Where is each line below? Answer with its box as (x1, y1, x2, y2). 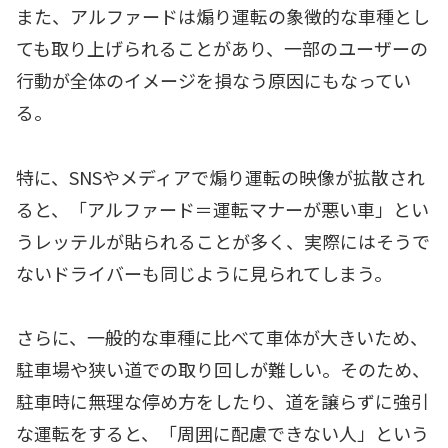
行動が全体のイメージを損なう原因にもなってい (16, 67, 411, 94)
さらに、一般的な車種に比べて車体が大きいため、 (16, 324, 428, 351)
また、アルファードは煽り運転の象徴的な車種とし (16, 3, 430, 30)
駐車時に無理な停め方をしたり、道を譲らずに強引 (16, 388, 429, 415)
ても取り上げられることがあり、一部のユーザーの (16, 35, 428, 62)
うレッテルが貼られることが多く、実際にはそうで (16, 227, 430, 254)
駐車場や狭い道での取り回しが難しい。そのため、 (16, 356, 430, 383)
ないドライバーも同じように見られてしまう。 (16, 259, 392, 286)
